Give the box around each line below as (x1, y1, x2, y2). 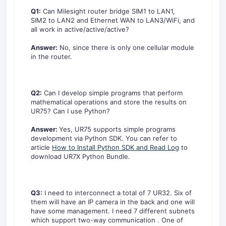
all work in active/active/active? (31, 25, 129, 33)
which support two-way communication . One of (31, 216, 183, 224)
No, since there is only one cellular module (58, 43, 194, 51)
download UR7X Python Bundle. (31, 152, 130, 160)
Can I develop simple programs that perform (42, 89, 183, 97)
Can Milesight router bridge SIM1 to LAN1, (41, 7, 175, 15)
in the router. (31, 52, 72, 61)
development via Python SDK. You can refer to (31, 134, 177, 142)
